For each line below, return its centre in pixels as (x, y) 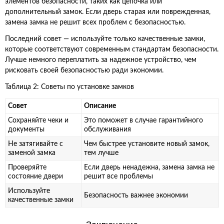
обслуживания (107, 129)
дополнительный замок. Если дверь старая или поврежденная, (108, 12)
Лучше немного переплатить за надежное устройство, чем (101, 60)
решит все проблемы (118, 176)
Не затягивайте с (35, 144)
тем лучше (101, 153)
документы (26, 129)
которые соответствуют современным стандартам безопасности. (112, 49)
